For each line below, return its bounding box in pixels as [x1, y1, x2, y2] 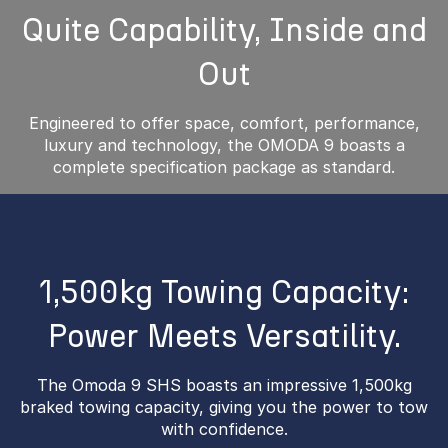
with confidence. [160, 419, 288, 439]
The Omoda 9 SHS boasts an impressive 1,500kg [36, 375, 412, 395]
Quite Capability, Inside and [21, 11, 427, 49]
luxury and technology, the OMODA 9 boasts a [43, 135, 405, 155]
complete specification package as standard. [53, 157, 395, 177]
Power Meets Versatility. [47, 317, 401, 355]
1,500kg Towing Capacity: [39, 273, 409, 311]
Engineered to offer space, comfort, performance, [28, 113, 420, 133]
